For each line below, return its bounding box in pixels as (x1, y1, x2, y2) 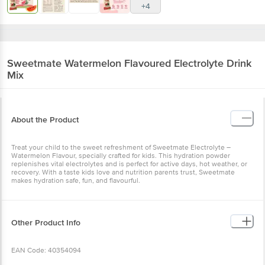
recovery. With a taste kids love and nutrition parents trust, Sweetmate (11, 167, 235, 177)
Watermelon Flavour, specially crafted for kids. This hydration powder (11, 151, 230, 160)
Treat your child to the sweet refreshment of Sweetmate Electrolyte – (11, 143, 231, 152)
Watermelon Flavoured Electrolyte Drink (64, 56, 251, 70)
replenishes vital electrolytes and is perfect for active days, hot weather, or (11, 159, 247, 169)
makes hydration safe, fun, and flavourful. (11, 176, 140, 185)
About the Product (11, 114, 79, 125)
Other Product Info (11, 217, 80, 228)
